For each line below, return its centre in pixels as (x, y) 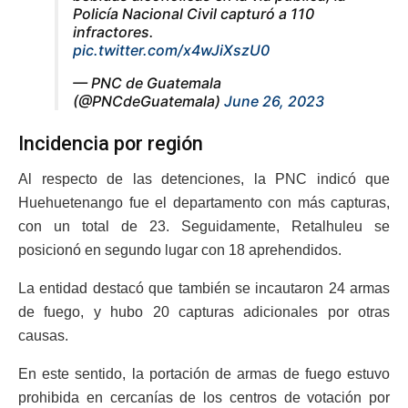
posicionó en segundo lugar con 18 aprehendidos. (180, 250)
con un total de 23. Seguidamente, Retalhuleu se (204, 226)
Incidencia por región (111, 143)
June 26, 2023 (274, 102)
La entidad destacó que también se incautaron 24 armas (204, 288)
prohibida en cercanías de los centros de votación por (204, 397)
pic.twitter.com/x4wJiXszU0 (171, 51)
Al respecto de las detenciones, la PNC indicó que (204, 178)
